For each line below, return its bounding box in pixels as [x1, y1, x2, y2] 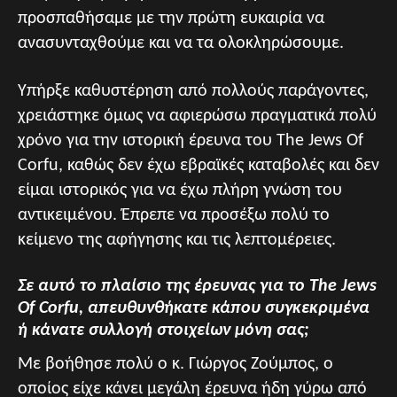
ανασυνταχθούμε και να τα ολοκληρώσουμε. [18, 34, 344, 52]
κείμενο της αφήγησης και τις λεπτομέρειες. [18, 230, 336, 249]
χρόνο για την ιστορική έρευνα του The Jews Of [18, 131, 363, 150]
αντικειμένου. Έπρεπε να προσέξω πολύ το [18, 206, 330, 224]
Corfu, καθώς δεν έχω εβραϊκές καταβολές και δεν [18, 156, 379, 175]
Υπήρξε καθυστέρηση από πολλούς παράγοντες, [18, 82, 369, 100]
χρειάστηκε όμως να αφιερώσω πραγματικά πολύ [18, 106, 377, 125]
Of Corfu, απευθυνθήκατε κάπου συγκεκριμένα [18, 299, 370, 317]
